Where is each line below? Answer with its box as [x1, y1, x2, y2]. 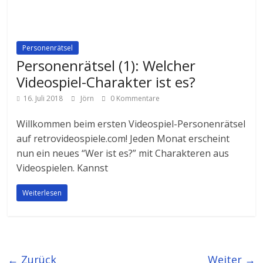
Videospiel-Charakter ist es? [16, 72, 196, 92]
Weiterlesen [22, 187, 62, 198]
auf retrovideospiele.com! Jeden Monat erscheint [16, 131, 230, 145]
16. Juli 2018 [23, 93, 63, 103]
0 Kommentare [109, 93, 160, 103]
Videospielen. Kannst [16, 161, 109, 174]
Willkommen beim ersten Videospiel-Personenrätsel [16, 117, 246, 130]
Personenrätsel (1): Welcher [16, 55, 196, 75]
